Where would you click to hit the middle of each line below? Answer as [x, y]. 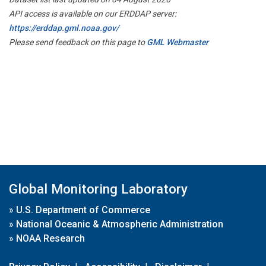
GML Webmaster [178, 42]
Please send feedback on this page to [78, 42]
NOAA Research [50, 238]
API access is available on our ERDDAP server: [93, 13]
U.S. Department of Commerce [83, 210]
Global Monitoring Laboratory [98, 189]
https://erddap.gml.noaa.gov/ [64, 28]
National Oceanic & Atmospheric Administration [120, 224]
